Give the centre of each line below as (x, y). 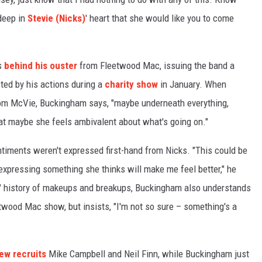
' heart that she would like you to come (160, 18)
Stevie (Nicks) (56, 18)
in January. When (192, 85)
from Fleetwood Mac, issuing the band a (156, 66)
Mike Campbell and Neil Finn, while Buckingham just (148, 254)
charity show (131, 85)
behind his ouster (41, 66)
